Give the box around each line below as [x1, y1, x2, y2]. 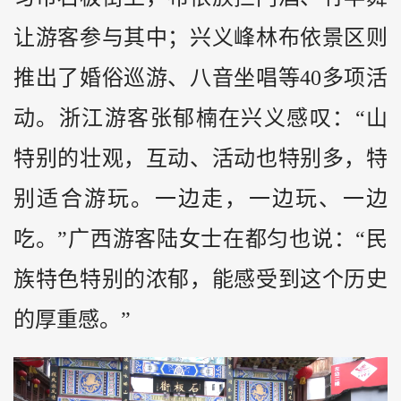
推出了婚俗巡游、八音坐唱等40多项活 [13, 66, 388, 90]
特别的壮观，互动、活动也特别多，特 [13, 147, 388, 171]
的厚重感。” [13, 308, 131, 332]
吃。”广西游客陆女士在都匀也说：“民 [13, 227, 388, 252]
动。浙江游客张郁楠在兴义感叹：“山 [13, 107, 388, 131]
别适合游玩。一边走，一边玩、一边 [13, 187, 388, 211]
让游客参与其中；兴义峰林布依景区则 [13, 26, 388, 50]
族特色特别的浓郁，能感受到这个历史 [13, 268, 388, 292]
